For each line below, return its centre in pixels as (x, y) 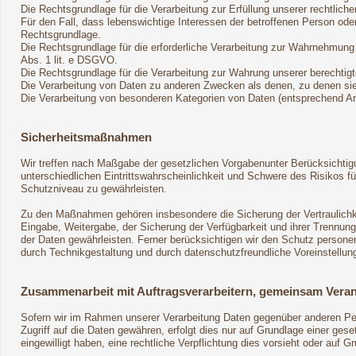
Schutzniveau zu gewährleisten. (94, 189)
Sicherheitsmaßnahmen (86, 137)
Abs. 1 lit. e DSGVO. (69, 60)
